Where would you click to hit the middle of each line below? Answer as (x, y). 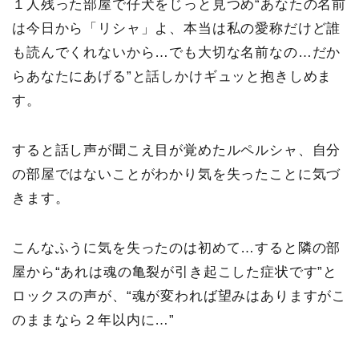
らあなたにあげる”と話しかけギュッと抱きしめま (172, 77)
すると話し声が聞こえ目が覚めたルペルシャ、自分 (177, 151)
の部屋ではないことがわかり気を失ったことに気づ (177, 175)
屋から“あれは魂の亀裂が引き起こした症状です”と (175, 272)
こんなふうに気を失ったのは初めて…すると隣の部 (177, 248)
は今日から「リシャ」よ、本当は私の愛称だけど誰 (177, 29)
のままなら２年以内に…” (94, 321)
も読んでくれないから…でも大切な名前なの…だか (177, 53)
